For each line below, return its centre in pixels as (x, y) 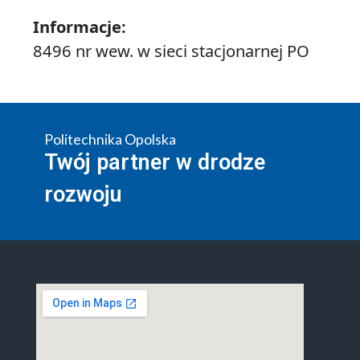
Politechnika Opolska (110, 139)
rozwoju (83, 195)
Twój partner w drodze (154, 163)
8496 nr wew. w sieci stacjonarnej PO (171, 51)
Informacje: (79, 27)
